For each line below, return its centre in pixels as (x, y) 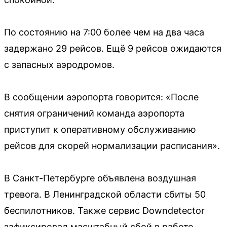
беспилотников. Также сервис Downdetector (104, 211)
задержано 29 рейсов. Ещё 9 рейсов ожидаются (113, 48)
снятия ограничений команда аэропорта (94, 113)
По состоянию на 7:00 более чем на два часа (104, 32)
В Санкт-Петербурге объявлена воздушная (100, 178)
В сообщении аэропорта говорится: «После (101, 97)
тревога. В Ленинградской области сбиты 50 (105, 194)
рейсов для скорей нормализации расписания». (112, 146)
